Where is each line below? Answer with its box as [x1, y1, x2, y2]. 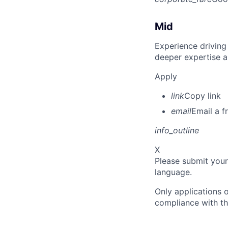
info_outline [155, 125, 199, 135]
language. [155, 166, 192, 177]
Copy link [184, 90, 221, 101]
